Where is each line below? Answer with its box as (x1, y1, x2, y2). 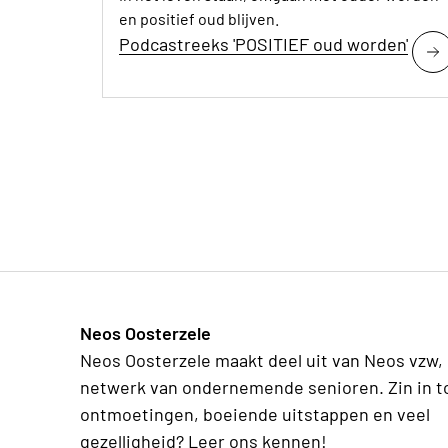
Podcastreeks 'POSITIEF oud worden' (119, 32, 408, 55)
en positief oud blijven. (119, 8, 279, 28)
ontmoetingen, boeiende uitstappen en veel (80, 402, 430, 425)
